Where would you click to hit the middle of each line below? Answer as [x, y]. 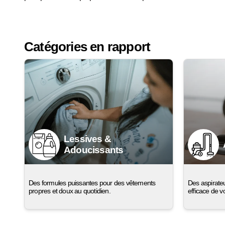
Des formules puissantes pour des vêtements [92, 183]
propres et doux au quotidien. [70, 191]
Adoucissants [94, 150]
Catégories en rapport [87, 47]
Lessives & [87, 139]
